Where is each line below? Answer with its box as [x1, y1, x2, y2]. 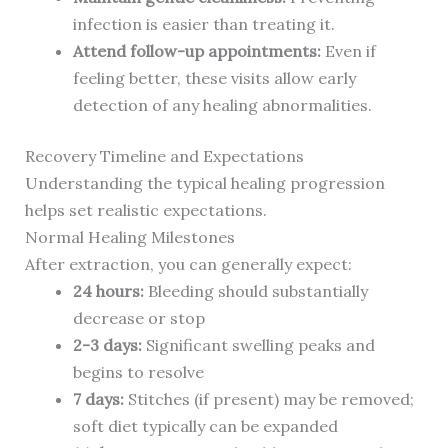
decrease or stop [72, 308, 205, 329]
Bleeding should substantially [143, 281, 368, 302]
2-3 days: [72, 335, 142, 356]
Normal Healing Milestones [24, 227, 235, 248]
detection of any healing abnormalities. [72, 95, 372, 116]
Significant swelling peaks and [141, 335, 375, 356]
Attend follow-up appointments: [72, 41, 321, 62]
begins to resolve [72, 362, 204, 383]
